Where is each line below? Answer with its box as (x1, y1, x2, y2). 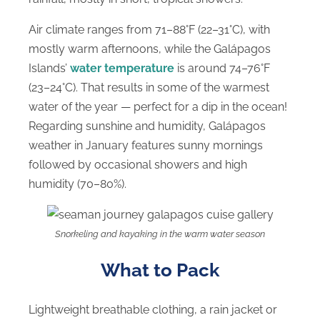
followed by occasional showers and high (29, 158, 247, 172)
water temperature (70, 61, 174, 76)
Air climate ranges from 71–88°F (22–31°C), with (29, 23, 270, 37)
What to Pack (100, 259, 220, 281)
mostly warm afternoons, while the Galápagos (29, 42, 271, 56)
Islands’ (29, 61, 70, 76)
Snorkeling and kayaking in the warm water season (55, 229, 265, 240)
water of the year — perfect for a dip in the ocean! (29, 100, 287, 114)
